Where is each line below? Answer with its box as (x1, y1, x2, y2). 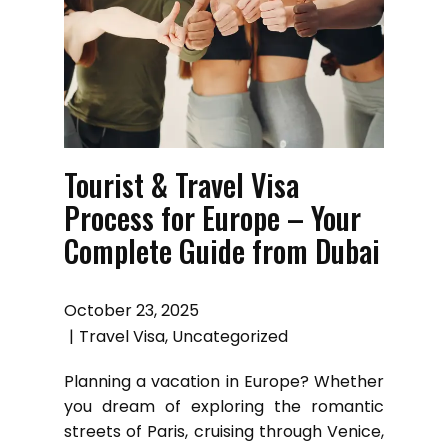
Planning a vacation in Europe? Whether (64, 369, 384, 393)
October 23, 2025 (64, 298, 199, 322)
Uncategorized (172, 324, 288, 348)
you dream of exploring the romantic (64, 394, 384, 418)
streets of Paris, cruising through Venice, (64, 419, 384, 443)
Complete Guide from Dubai (64, 227, 380, 273)
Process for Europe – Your (64, 194, 361, 240)
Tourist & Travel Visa (64, 161, 299, 207)
